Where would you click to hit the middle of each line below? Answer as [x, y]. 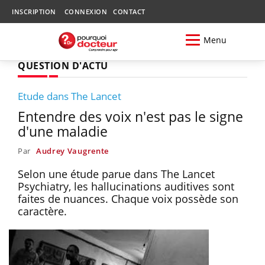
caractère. [42, 211]
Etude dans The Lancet [70, 96]
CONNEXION [85, 12]
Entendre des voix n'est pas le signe [130, 116]
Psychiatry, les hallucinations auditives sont [126, 186]
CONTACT [129, 12]
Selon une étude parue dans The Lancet [116, 174]
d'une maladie [63, 131]
